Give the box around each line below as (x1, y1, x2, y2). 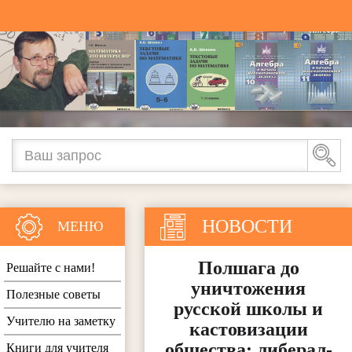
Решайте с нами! (6, 261, 95, 275)
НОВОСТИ (202, 216, 293, 237)
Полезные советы (6, 288, 101, 302)
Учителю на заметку (6, 314, 115, 328)
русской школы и (174, 299, 324, 320)
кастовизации (189, 319, 308, 340)
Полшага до (197, 258, 299, 279)
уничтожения (191, 278, 306, 299)
